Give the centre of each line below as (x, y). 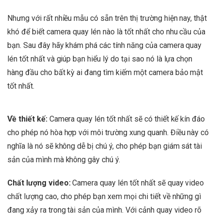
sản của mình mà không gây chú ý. (64, 159)
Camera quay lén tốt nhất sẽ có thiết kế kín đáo (126, 119)
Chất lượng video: (39, 183)
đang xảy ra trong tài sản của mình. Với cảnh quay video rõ (105, 210)
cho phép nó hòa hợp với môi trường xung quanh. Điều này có (108, 132)
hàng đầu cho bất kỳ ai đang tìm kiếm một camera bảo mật (105, 72)
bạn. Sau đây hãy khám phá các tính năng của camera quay (105, 45)
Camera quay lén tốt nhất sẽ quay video (137, 183)
